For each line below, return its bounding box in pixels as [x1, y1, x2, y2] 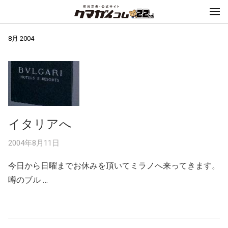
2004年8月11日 [8, 138, 60, 148]
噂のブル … [8, 175, 48, 185]
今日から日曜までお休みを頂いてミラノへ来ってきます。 [8, 160, 220, 170]
